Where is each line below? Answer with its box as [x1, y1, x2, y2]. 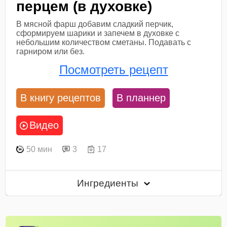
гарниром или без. [16, 47, 85, 56]
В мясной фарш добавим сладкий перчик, [16, 19, 174, 28]
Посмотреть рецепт [59, 62, 168, 77]
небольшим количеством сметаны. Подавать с [16, 37, 192, 47]
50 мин [26, 144, 53, 154]
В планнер [117, 92, 166, 104]
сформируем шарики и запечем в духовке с [16, 28, 180, 37]
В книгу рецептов [20, 92, 101, 104]
